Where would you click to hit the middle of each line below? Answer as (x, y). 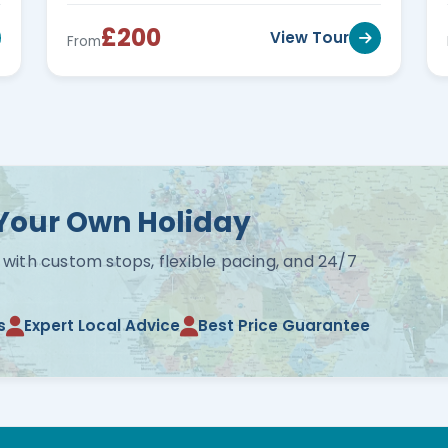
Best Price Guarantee (284, 325)
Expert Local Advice (102, 325)
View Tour (309, 37)
